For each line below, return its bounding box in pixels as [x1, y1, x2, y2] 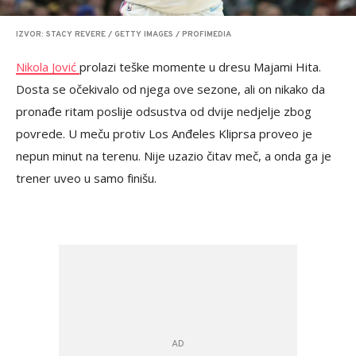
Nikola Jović [16, 59, 79, 75]
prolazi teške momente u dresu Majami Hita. [79, 59, 321, 75]
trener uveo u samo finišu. [16, 170, 157, 187]
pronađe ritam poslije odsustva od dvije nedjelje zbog [16, 103, 311, 120]
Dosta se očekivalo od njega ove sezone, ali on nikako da [16, 81, 325, 98]
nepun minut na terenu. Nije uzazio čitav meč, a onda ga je [16, 148, 331, 164]
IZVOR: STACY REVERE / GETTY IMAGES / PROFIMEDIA [16, 29, 231, 41]
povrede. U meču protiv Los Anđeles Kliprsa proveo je [16, 126, 312, 142]
